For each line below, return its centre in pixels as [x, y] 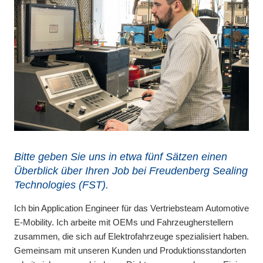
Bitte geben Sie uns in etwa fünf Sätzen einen [121, 156]
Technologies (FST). [61, 185]
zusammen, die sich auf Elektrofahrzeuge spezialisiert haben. [131, 236]
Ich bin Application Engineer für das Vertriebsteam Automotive [131, 208]
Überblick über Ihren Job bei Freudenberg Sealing [131, 171]
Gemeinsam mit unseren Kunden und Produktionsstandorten [130, 250]
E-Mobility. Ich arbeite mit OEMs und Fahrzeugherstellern [124, 222]
